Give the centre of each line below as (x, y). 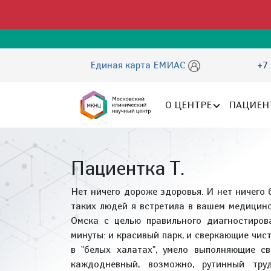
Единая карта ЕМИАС (139, 65)
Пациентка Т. (128, 168)
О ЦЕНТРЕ (188, 105)
